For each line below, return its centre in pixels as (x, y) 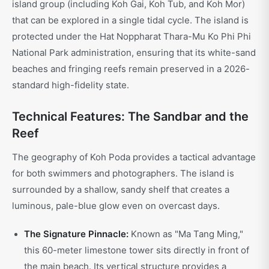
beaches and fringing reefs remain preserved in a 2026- (131, 69)
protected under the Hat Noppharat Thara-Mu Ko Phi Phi (131, 37)
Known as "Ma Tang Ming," (186, 234)
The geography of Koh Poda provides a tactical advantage (134, 157)
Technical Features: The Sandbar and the (130, 117)
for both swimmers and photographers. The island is (123, 174)
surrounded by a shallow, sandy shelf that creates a (121, 190)
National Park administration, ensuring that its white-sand (134, 53)
